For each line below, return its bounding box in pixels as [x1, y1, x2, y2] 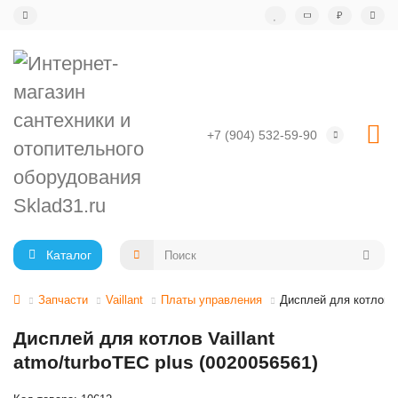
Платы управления [161, 293, 262, 306]
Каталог [45, 248, 92, 262]
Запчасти [38, 293, 88, 306]
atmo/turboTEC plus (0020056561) [13, 352, 318, 372]
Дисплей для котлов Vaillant [13, 328, 275, 348]
